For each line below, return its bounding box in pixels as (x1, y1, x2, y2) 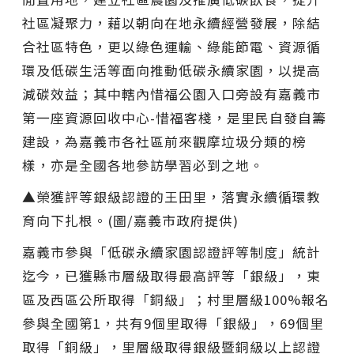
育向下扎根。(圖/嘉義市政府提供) (22, 210, 239, 230)
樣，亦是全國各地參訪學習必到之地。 (22, 155, 264, 175)
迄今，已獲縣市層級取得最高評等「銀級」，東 (22, 265, 321, 285)
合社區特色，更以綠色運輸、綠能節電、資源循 (22, 36, 321, 56)
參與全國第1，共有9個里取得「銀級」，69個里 (22, 313, 324, 333)
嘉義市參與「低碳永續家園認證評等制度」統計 (22, 242, 321, 262)
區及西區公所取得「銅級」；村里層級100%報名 (22, 289, 330, 309)
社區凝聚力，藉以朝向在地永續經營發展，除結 (22, 13, 321, 32)
